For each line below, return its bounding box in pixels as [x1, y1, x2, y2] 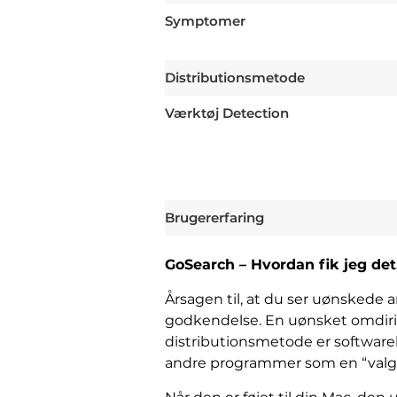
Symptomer [165, 12, 245, 30]
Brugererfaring [165, 209, 264, 227]
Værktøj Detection [165, 105, 289, 122]
